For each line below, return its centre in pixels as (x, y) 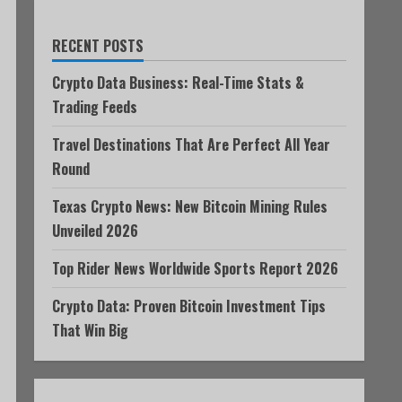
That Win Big (90, 330)
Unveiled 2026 (95, 231)
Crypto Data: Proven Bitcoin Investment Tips (189, 306)
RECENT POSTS (98, 46)
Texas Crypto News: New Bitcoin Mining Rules (190, 206)
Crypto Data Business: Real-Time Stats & (178, 83)
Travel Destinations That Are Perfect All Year (191, 144)
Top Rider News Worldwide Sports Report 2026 (195, 268)
